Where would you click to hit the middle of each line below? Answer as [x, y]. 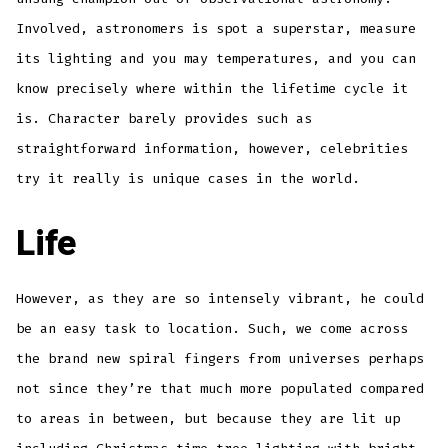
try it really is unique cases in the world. [188, 178]
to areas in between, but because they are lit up [208, 419]
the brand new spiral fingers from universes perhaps [220, 359]
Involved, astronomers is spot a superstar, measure [216, 28]
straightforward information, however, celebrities [212, 148]
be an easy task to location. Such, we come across [212, 329]
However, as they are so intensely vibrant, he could [220, 299]
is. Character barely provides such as [164, 118]
